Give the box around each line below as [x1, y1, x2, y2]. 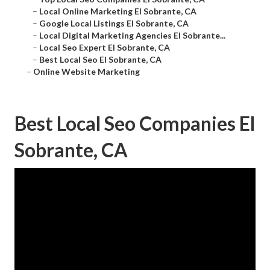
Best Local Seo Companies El [14, 111, 255, 136]
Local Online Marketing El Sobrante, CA [39, 6, 196, 17]
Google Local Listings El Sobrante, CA [39, 18, 189, 29]
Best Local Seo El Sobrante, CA [39, 54, 162, 65]
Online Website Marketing [33, 66, 140, 77]
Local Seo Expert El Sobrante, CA [39, 42, 170, 53]
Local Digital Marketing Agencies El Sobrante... [39, 30, 225, 41]
